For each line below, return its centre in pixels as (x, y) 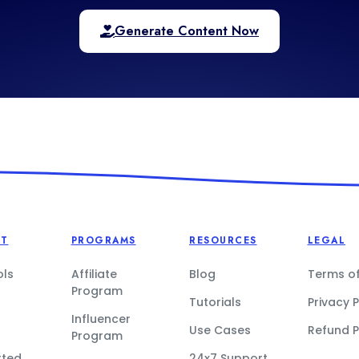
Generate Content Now (187, 31)
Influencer (101, 319)
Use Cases (220, 330)
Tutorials (215, 302)
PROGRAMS (103, 240)
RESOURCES (223, 240)
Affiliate (94, 274)
